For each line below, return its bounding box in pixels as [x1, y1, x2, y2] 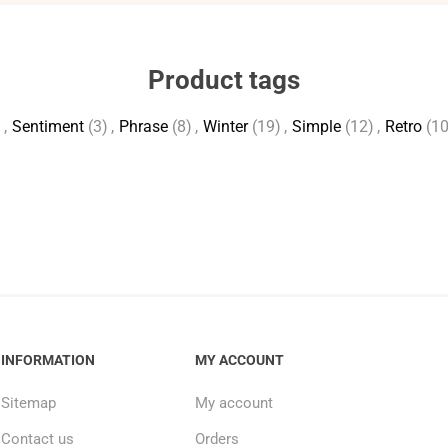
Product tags [148, 65, 300, 95]
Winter [202, 117, 248, 136]
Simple [291, 117, 341, 136]
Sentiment [11, 117, 84, 136]
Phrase [118, 117, 168, 136]
